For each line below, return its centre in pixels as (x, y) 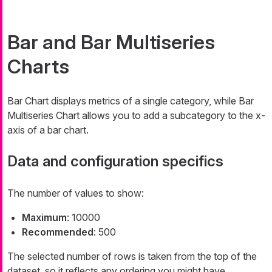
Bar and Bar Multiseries (111, 42)
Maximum (44, 217)
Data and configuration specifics (115, 161)
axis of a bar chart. (48, 130)
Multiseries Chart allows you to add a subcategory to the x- (136, 115)
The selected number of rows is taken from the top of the (132, 256)
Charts (38, 66)
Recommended (58, 232)
